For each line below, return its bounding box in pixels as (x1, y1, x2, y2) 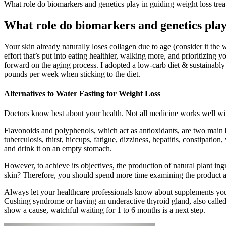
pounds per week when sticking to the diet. (4, 69, 140, 78)
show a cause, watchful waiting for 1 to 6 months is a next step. (4, 206, 205, 215)
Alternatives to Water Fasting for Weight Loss (4, 89, 160, 98)
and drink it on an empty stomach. (4, 144, 112, 153)
